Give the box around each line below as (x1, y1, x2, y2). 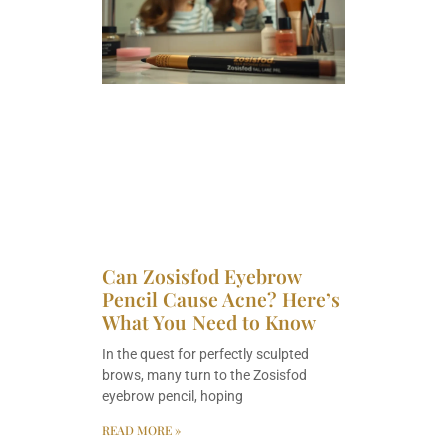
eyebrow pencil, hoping (102, 387, 243, 404)
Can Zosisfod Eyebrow (102, 262, 301, 289)
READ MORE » (102, 421, 181, 438)
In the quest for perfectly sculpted (102, 345, 309, 362)
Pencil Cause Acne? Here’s (102, 285, 340, 312)
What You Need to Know (102, 308, 316, 335)
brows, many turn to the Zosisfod (102, 366, 307, 383)
